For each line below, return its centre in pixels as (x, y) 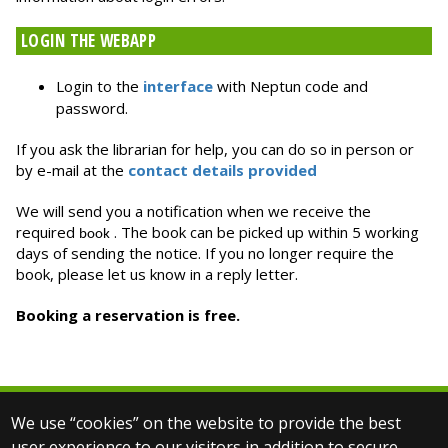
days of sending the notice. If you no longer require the (205, 253)
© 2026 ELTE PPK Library (224, 427)
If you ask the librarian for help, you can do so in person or (215, 149)
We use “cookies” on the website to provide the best (206, 423)
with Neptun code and (290, 86)
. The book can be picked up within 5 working (266, 232)
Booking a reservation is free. (128, 315)
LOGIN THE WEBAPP (88, 41)
